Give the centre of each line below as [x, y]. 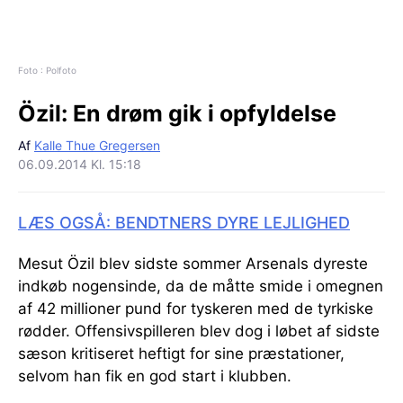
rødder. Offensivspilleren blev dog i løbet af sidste [199, 331]
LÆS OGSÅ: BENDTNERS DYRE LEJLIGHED [184, 222]
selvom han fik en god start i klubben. [155, 376]
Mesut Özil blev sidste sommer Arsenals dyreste [193, 263]
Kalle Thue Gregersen [97, 145]
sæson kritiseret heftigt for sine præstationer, [181, 353]
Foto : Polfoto [47, 70]
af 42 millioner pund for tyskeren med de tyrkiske [196, 308]
